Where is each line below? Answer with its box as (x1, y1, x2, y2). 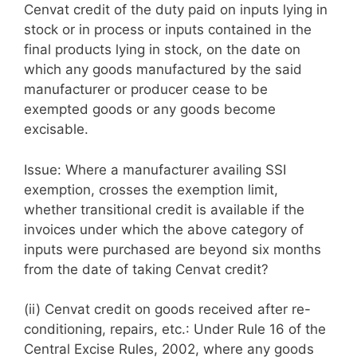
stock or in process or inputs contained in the (24, 22, 312, 37)
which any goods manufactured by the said (24, 61, 302, 77)
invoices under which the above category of (24, 221, 304, 237)
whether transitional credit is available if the (24, 201, 304, 218)
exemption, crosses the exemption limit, (24, 181, 278, 198)
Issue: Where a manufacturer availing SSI (24, 161, 286, 178)
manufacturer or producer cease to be (24, 81, 268, 97)
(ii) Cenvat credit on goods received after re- (24, 301, 311, 317)
